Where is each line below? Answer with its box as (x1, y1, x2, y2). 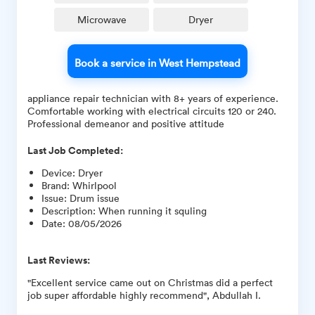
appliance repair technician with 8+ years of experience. (27, 91, 278, 105)
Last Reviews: (27, 252, 90, 267)
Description (41, 203, 93, 217)
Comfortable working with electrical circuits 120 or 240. (27, 103, 276, 117)
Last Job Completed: (27, 143, 123, 157)
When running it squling (98, 203, 207, 217)
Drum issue (70, 191, 120, 205)
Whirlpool (72, 178, 117, 192)
